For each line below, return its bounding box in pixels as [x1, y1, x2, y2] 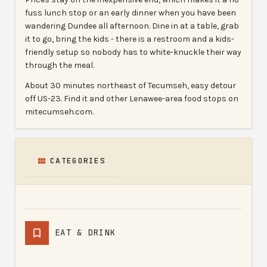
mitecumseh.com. [25, 106, 94, 117]
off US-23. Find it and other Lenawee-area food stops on [25, 93, 238, 104]
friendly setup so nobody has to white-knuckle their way [25, 46, 241, 57]
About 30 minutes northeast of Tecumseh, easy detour [25, 80, 236, 91]
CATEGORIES [50, 155, 105, 166]
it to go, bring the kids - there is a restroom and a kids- [25, 33, 234, 44]
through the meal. [25, 60, 94, 70]
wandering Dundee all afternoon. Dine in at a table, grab [25, 20, 239, 31]
